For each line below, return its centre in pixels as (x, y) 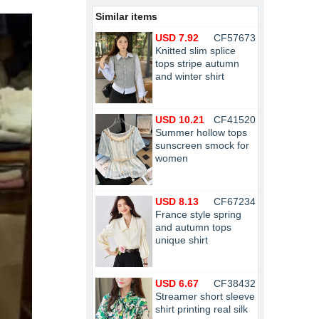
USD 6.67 (177, 283)
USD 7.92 (177, 38)
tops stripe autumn (197, 63)
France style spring (198, 214)
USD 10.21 (180, 120)
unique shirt (182, 240)
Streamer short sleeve (205, 296)
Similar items (126, 16)
